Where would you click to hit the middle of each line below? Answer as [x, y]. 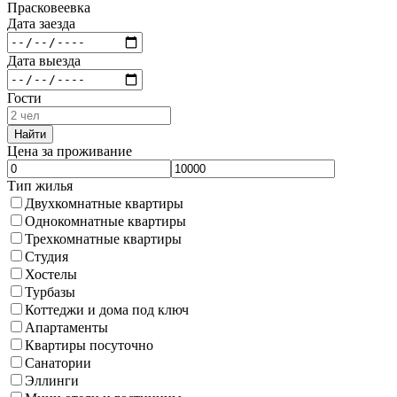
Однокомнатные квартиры [105, 221]
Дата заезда [41, 23]
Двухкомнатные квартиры [104, 203]
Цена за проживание [70, 151]
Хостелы [51, 274]
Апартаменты [66, 327]
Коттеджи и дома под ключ [107, 309]
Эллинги [52, 380]
